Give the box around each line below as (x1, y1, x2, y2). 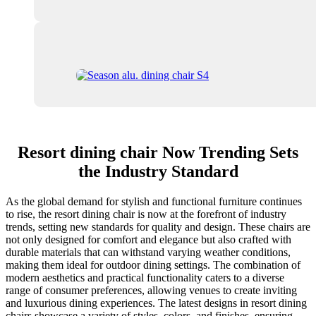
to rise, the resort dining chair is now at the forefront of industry (6, 208, 286, 221)
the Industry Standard (78, 162, 238, 181)
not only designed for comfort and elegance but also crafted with (6, 233, 291, 246)
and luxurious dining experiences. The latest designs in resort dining (6, 297, 307, 310)
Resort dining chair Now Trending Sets (18, 143, 298, 162)
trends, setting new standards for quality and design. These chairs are (6, 221, 310, 233)
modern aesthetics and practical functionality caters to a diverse (6, 272, 284, 284)
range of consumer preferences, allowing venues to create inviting (6, 284, 297, 297)
